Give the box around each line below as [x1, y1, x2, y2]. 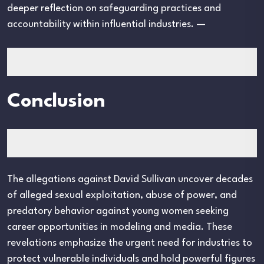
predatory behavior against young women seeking [7, 206, 229, 217]
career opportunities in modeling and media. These [7, 222, 232, 233]
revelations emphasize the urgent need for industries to [7, 238, 252, 249]
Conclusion [7, 92, 105, 112]
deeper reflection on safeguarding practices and [7, 4, 221, 14]
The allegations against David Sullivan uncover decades [7, 174, 253, 185]
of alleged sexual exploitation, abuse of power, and [7, 190, 237, 201]
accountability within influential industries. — [7, 19, 206, 30]
